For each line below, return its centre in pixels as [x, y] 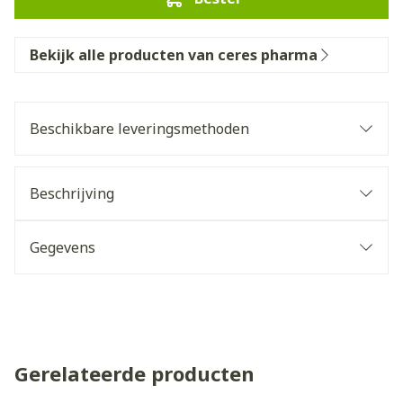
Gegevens [63, 247]
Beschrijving [72, 193]
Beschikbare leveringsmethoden [139, 129]
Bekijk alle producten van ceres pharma [174, 55]
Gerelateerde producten [134, 373]
